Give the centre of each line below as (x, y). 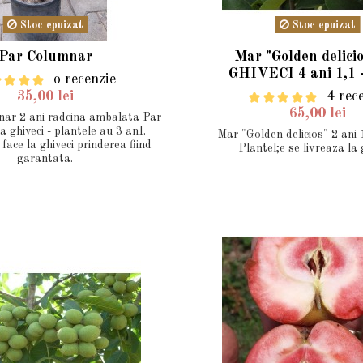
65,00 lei (317, 114)
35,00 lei (45, 97)
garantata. (45, 159)
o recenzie (85, 80)
